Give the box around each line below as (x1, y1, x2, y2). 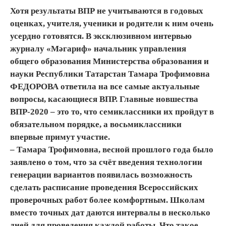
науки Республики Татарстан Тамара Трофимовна (10, 69, 210, 79)
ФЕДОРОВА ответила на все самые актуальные (10, 81, 200, 91)
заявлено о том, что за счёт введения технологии (10, 157, 202, 167)
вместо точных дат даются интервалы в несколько (10, 207, 210, 217)
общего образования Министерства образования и (10, 56, 209, 66)
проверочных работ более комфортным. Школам (10, 195, 205, 205)
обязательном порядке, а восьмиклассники (10, 119, 182, 129)
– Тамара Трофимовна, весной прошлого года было (10, 144, 213, 154)
